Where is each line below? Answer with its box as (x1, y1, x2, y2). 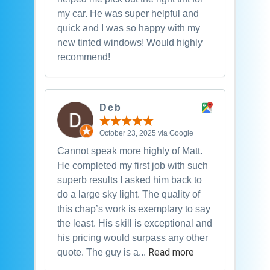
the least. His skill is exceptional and (57, 218, 212, 229)
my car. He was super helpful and (57, 8, 199, 19)
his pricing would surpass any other (57, 233, 208, 243)
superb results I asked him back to (57, 175, 202, 186)
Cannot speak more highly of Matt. (57, 146, 202, 157)
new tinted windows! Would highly (57, 37, 202, 48)
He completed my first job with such (57, 160, 208, 171)
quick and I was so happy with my (57, 22, 200, 33)
